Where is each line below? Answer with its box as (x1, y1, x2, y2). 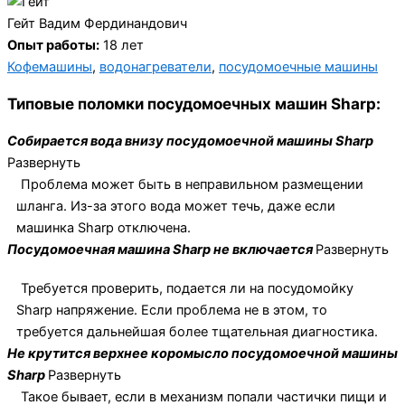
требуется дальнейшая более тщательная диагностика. (16, 324, 378, 341)
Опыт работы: (7, 36, 99, 53)
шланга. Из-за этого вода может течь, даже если (16, 197, 335, 214)
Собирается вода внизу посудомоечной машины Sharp (7, 132, 373, 149)
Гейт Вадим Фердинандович (7, 14, 187, 32)
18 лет (99, 36, 144, 53)
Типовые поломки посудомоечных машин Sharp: (7, 93, 381, 113)
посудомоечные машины (219, 58, 378, 75)
